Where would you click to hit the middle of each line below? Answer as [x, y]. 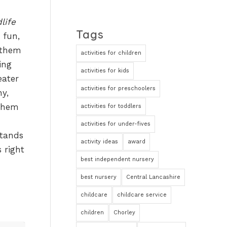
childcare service [142, 195]
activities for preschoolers [118, 88]
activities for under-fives [116, 124]
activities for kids [105, 71]
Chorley [125, 213]
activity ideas [100, 142]
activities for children [111, 53]
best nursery [99, 177]
